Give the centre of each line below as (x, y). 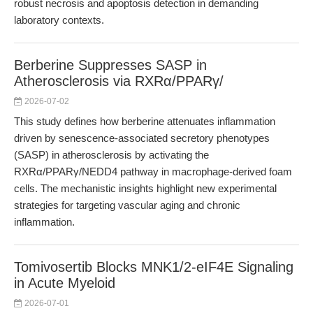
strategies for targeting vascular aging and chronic (127, 205)
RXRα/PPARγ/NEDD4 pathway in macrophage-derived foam (153, 172)
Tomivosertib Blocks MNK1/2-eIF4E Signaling (154, 267)
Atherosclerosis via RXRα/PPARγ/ (119, 81)
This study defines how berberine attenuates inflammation (145, 121)
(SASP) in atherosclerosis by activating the (111, 155)
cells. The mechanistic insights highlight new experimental (145, 188)
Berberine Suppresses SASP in (110, 65)
